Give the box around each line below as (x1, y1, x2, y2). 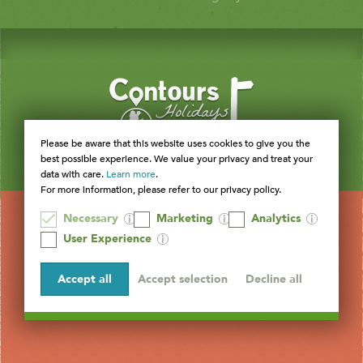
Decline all (289, 271, 302, 287)
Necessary (63, 211, 118, 226)
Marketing (156, 211, 213, 226)
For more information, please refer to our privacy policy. (41, 183, 281, 196)
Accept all (58, 271, 112, 287)
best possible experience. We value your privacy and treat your (41, 152, 313, 165)
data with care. (41, 168, 106, 181)
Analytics (251, 211, 301, 226)
